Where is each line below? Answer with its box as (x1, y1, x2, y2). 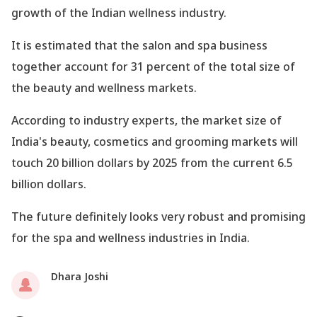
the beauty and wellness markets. (11, 79, 197, 96)
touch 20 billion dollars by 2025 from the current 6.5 (11, 154, 293, 171)
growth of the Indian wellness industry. (11, 4, 226, 21)
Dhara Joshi (51, 269, 108, 283)
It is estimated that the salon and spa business (11, 37, 267, 53)
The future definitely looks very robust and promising (11, 208, 306, 224)
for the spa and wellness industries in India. (11, 229, 250, 246)
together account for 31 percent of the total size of (11, 58, 295, 74)
